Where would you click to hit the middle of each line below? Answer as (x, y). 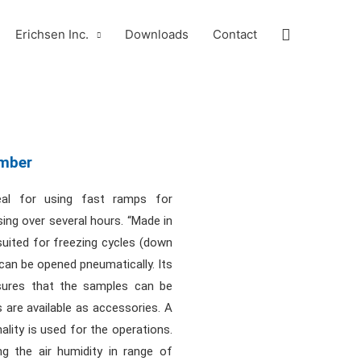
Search (306, 33)
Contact (235, 34)
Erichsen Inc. (52, 34)
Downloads (157, 34)
